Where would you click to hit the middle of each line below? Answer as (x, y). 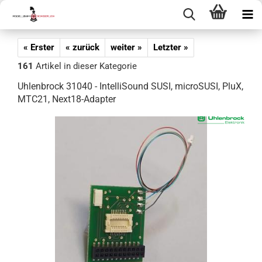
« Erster (39, 47)
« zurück (82, 47)
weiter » (126, 47)
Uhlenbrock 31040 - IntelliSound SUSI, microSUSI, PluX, (130, 86)
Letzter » (171, 47)
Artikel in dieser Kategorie (85, 66)
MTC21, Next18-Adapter (67, 99)
